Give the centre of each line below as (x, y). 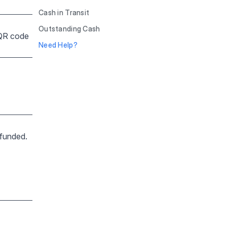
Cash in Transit (64, 12)
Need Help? (58, 45)
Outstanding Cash (69, 29)
